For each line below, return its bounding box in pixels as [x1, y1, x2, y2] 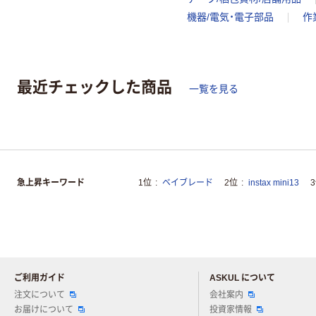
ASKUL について [209, 273, 275, 284]
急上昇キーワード [17, 178, 85, 188]
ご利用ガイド [14, 273, 65, 284]
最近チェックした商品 [17, 74, 172, 97]
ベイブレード [162, 178, 213, 188]
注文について [14, 290, 65, 300]
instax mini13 [248, 178, 299, 188]
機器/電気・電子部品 [187, 11, 274, 23]
